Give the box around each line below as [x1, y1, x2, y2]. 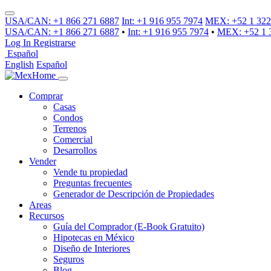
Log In [5, 38, 33, 48]
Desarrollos [53, 145, 97, 155]
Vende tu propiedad [53, 167, 128, 177]
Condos [53, 113, 83, 123]
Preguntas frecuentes [53, 178, 132, 188]
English [5, 59, 34, 70]
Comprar [29, 91, 63, 101]
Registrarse [33, 38, 76, 48]
